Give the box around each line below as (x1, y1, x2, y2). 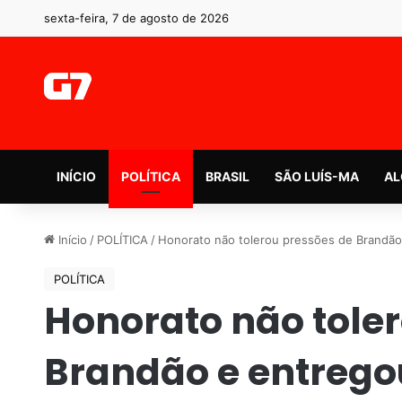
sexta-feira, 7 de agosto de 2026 (43, 11, 229, 25)
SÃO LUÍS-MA (274, 168, 359, 184)
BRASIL (205, 168, 249, 184)
